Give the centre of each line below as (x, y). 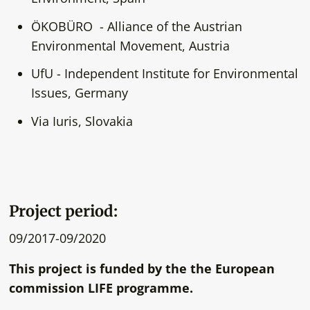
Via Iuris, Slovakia (82, 121)
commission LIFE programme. (101, 288)
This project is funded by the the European (142, 269)
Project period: (63, 211)
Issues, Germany (79, 93)
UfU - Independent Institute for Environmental (164, 74)
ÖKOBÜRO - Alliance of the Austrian (136, 26)
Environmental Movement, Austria (130, 45)
